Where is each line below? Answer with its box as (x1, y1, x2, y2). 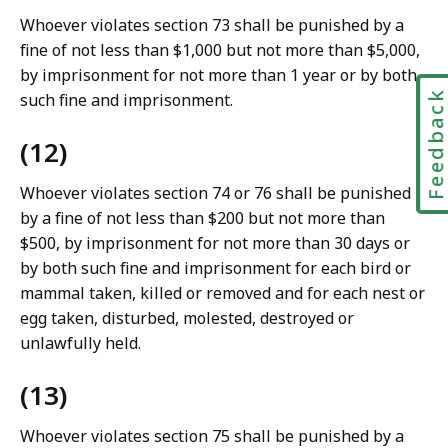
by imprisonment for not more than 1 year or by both (20, 64, 417, 87)
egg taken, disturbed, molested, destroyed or (20, 307, 354, 330)
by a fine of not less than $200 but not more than (20, 207, 385, 230)
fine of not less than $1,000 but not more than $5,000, (20, 39, 420, 62)
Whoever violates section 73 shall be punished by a (20, 14, 404, 37)
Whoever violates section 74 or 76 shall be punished (20, 182, 411, 205)
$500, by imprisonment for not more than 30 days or (20, 232, 410, 255)
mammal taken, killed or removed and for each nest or (20, 282, 425, 305)
